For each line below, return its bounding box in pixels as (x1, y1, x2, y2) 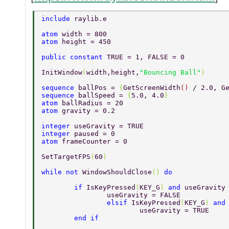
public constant (41, 53, 107, 61)
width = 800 (62, 30, 111, 38)
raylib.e (74, 14, 111, 22)
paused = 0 (74, 129, 119, 138)
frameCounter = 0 (62, 137, 131, 145)
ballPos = (78, 83, 119, 91)
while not (41, 168, 82, 176)
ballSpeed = (78, 91, 127, 99)
